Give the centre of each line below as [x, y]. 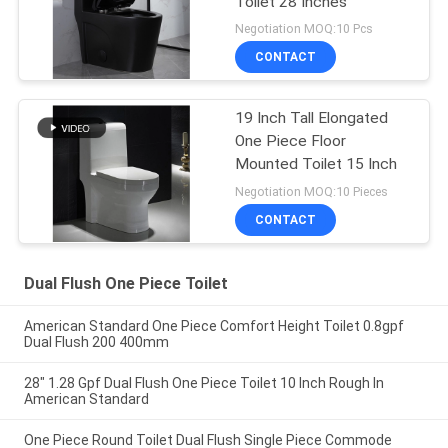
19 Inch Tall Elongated [312, 118]
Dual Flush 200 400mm [96, 341]
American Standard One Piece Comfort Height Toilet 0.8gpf [213, 325]
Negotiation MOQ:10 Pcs [304, 29]
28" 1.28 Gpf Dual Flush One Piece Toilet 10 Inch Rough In [203, 382]
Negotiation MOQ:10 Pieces [312, 192]
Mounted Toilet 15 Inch [316, 164]
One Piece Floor [291, 141]
